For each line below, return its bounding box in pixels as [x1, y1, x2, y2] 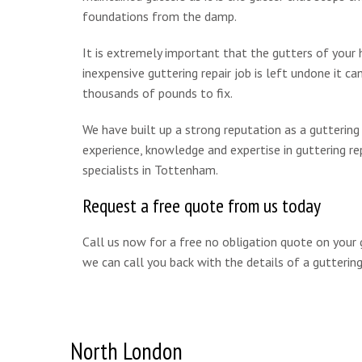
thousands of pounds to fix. [82, 85, 233, 102]
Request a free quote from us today [82, 193, 321, 219]
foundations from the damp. [82, 8, 237, 25]
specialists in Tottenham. [82, 162, 218, 179]
